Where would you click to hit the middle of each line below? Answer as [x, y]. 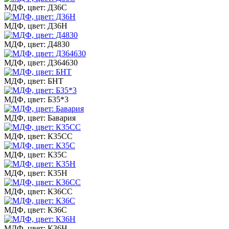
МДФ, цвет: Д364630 [41, 62]
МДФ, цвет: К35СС [38, 136]
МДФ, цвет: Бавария [40, 118]
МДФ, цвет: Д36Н [36, 26]
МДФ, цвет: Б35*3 [36, 99]
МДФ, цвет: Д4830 [37, 44]
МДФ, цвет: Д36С [36, 7]
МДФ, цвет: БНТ [34, 81]
